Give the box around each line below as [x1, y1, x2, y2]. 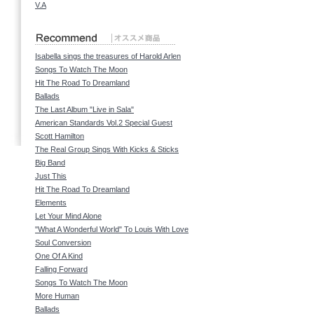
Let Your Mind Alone [35, 212, 102, 220]
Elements [35, 198, 67, 207]
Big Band [35, 158, 65, 167]
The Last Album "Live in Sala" [35, 105, 134, 114]
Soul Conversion [35, 238, 91, 247]
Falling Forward [35, 265, 88, 273]
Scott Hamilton [35, 132, 84, 140]
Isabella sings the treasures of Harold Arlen [35, 52, 181, 60]
